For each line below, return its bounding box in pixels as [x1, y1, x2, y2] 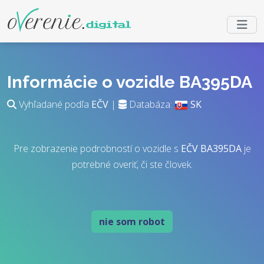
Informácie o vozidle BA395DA [7, 72, 252, 92]
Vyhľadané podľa [16, 98, 91, 111]
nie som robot [99, 215, 165, 228]
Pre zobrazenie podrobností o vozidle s [13, 142, 181, 155]
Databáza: [127, 98, 174, 111]
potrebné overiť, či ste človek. [71, 158, 193, 171]
